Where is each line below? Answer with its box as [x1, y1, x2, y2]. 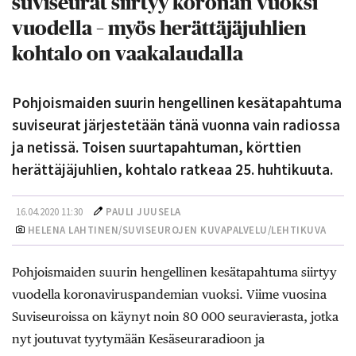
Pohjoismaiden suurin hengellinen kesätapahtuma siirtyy [12, 264, 337, 280]
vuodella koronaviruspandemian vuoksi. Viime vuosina [12, 286, 327, 302]
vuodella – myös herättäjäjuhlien [12, 18, 307, 39]
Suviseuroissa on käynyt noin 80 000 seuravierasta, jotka [12, 308, 339, 324]
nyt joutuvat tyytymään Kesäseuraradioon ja [12, 331, 265, 346]
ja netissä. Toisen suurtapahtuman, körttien [12, 137, 301, 157]
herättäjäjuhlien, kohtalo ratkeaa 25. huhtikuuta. [12, 159, 333, 179]
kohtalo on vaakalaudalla [12, 44, 243, 64]
